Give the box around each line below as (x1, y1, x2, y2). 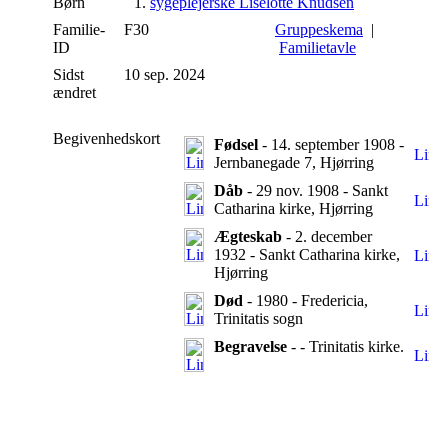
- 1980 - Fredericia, (243, 291, 368, 309)
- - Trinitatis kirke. (287, 337, 404, 355)
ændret (53, 83, 96, 101)
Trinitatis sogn (214, 309, 303, 327)
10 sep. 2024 (124, 65, 209, 83)
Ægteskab (214, 227, 282, 245)
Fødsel (214, 135, 258, 153)
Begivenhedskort (53, 129, 160, 147)
